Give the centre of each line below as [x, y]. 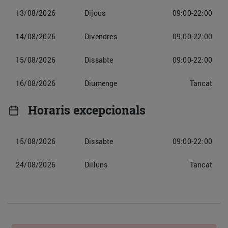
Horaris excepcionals [87, 110]
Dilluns [96, 165]
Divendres [101, 36]
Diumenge [101, 83]
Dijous [95, 13]
